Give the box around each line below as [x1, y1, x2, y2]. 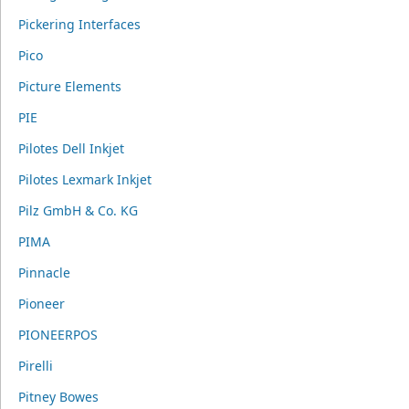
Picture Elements [17, 78, 121, 95]
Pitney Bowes [17, 388, 99, 405]
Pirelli [17, 357, 53, 374]
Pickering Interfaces [17, 16, 141, 33]
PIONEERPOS [17, 326, 98, 343]
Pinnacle [17, 264, 70, 281]
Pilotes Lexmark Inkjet [17, 171, 152, 188]
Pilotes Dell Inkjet [17, 140, 124, 157]
